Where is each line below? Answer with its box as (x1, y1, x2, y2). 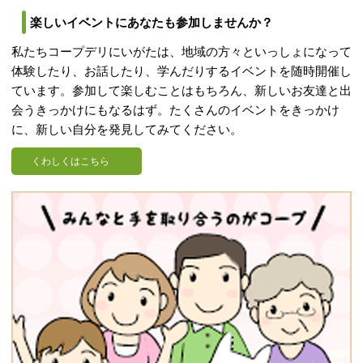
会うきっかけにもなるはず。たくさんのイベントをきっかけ (11, 104, 340, 117)
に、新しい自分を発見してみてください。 (11, 123, 242, 137)
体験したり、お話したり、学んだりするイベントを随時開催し (11, 65, 352, 79)
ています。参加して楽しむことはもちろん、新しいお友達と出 (11, 84, 352, 98)
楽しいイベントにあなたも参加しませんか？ (30, 15, 274, 30)
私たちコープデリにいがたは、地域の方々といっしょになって (11, 45, 352, 59)
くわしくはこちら (32, 156, 109, 168)
